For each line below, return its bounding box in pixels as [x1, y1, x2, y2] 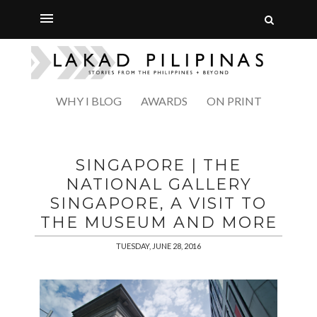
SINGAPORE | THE [76, 155, 241, 175]
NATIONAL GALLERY [65, 174, 252, 194]
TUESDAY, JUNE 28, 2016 [116, 241, 201, 250]
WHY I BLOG [55, 93, 122, 108]
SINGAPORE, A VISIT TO [50, 193, 267, 213]
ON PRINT [206, 93, 262, 108]
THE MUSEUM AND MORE [40, 212, 277, 232]
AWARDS [140, 93, 188, 108]
